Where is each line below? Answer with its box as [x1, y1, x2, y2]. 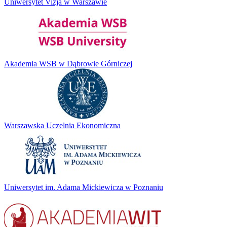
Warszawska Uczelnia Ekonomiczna [4, 121, 121, 130]
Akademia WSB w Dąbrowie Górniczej [4, 59, 132, 68]
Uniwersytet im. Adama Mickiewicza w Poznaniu [4, 182, 163, 192]
